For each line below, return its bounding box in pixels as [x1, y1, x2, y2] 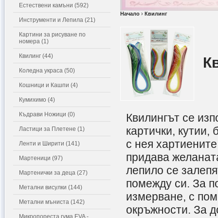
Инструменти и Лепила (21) [19, 17, 95, 23]
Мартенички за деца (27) [19, 169, 88, 176]
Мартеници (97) [19, 155, 63, 162]
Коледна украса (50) [19, 67, 75, 74]
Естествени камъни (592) [19, 2, 89, 9]
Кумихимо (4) [19, 96, 55, 103]
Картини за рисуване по [19, 31, 86, 38]
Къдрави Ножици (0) [19, 111, 75, 118]
